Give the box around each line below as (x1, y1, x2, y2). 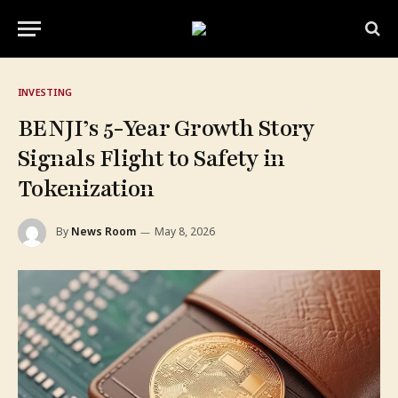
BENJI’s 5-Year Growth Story (18, 113, 314, 144)
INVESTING (18, 85, 72, 99)
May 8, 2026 (155, 224, 215, 240)
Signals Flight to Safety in (18, 143, 285, 174)
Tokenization (18, 173, 155, 204)
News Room (71, 224, 136, 240)
